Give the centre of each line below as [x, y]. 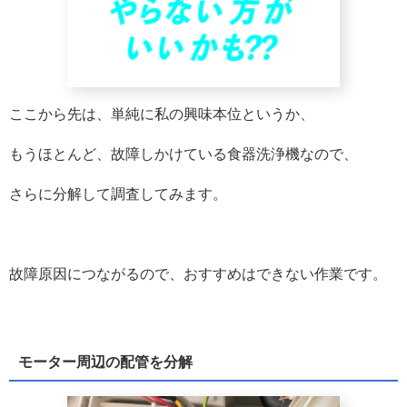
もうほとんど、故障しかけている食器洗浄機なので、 [184, 154]
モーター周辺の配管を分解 [105, 362]
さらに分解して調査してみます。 [118, 194]
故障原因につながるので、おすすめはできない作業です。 [198, 274]
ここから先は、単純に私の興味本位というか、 [162, 114]
